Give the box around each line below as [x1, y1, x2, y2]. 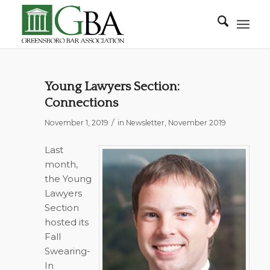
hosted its [44, 216, 89, 228]
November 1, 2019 [44, 118, 108, 127]
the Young [44, 172, 92, 184]
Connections [44, 96, 118, 110]
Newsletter [125, 118, 165, 127]
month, [44, 158, 78, 170]
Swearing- [44, 245, 90, 257]
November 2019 [168, 118, 226, 127]
